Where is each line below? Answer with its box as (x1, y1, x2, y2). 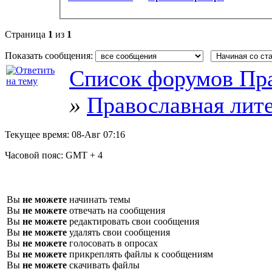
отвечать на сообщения (67, 205, 165, 216)
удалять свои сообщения (67, 226, 170, 237)
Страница (5, 29, 48, 39)
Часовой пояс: (5, 149, 66, 160)
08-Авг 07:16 (72, 129, 125, 140)
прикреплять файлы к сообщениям (67, 248, 213, 259)
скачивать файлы (67, 259, 140, 270)
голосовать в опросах (67, 237, 158, 248)
